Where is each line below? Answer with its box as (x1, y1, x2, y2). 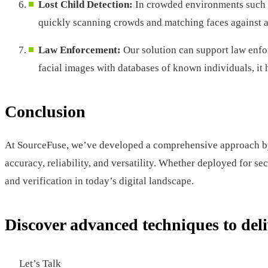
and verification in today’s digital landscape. (5, 175, 194, 187)
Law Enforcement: (38, 44, 121, 56)
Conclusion (5, 102, 86, 121)
